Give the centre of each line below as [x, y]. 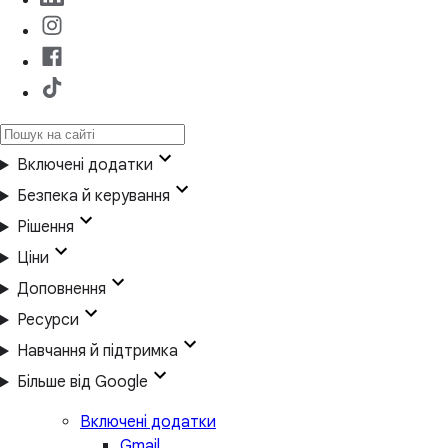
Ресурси [47, 320]
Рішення [45, 227]
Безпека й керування [93, 196]
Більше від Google [82, 382]
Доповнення [61, 289]
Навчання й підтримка [97, 351]
